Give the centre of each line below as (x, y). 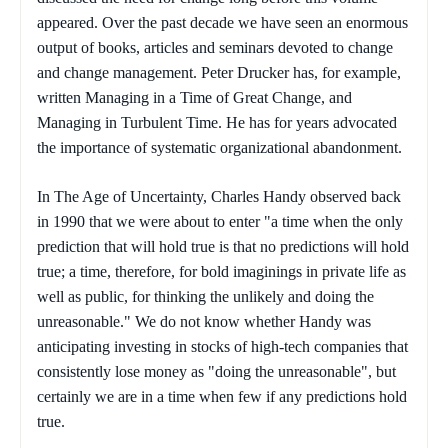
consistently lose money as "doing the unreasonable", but (216, 371)
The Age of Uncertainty (128, 196)
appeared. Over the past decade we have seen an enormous (222, 22)
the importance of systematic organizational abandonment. (219, 147)
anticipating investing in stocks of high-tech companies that (222, 346)
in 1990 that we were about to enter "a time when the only (220, 221)
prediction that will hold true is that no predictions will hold (223, 246)
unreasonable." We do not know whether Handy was (204, 321)
